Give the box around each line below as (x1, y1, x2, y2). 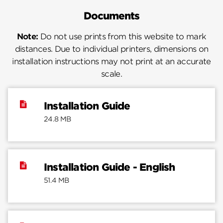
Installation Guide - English (44, 161, 175, 173)
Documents (84, 10, 139, 22)
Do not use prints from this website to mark (38, 31, 207, 41)
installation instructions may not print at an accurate (12, 56, 211, 66)
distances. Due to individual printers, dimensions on (14, 44, 209, 54)
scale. (101, 69, 122, 79)
